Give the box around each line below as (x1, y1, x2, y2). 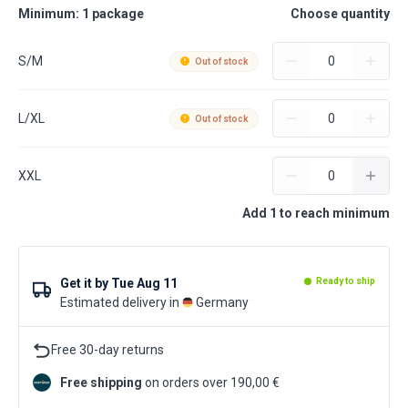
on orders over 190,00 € (142, 375, 280, 390)
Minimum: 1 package (18, 6, 144, 21)
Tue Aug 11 (111, 276, 178, 291)
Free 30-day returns (51, 342, 164, 357)
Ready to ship (316, 276, 375, 286)
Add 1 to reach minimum (242, 206, 390, 220)
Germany (196, 295, 249, 310)
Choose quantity (291, 6, 390, 21)
